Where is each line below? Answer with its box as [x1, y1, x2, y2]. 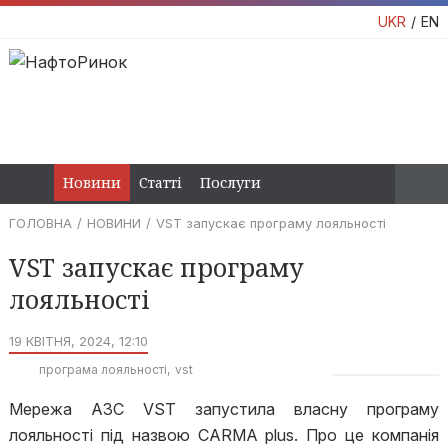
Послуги [200, 173, 261, 192]
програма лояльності [38, 362, 167, 377]
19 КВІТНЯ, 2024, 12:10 [8, 333, 148, 349]
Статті [139, 173, 182, 192]
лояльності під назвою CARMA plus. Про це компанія [8, 425, 440, 445]
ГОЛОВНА [8, 215, 72, 231]
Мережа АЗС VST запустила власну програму [8, 399, 440, 419]
